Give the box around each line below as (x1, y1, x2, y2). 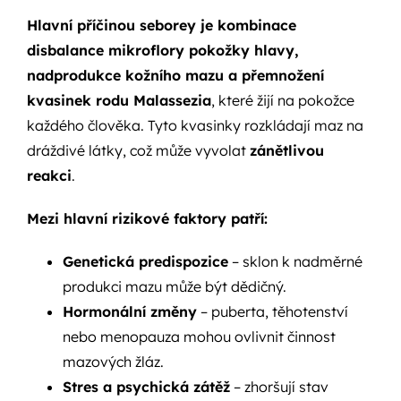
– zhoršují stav (229, 377, 328, 396)
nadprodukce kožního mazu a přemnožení (26, 65, 324, 84)
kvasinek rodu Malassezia (26, 90, 211, 109)
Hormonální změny (62, 302, 197, 320)
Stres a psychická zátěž (62, 377, 230, 396)
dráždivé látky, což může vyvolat (26, 141, 250, 159)
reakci (26, 166, 72, 184)
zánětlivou (249, 141, 324, 159)
